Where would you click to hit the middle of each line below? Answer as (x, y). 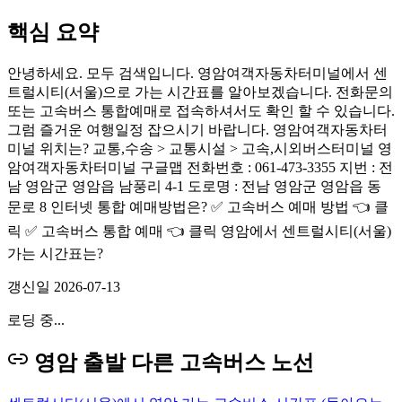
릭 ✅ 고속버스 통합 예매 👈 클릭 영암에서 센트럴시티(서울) (199, 231)
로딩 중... (36, 319)
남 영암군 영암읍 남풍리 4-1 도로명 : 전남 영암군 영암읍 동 (194, 186)
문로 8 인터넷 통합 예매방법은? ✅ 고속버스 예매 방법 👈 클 (198, 206)
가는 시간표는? (55, 253)
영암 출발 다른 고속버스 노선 (174, 362)
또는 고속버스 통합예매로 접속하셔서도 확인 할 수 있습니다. (201, 110)
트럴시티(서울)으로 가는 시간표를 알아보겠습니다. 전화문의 (200, 92)
